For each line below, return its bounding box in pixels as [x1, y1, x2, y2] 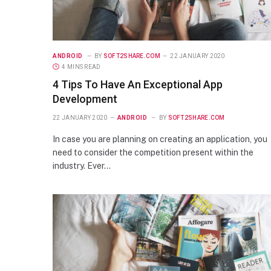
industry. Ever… [53, 160, 111, 171]
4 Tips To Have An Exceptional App [53, 77, 223, 91]
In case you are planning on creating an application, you [53, 134, 267, 144]
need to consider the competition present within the [53, 147, 253, 157]
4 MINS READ [62, 63, 101, 70]
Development [53, 92, 117, 105]
